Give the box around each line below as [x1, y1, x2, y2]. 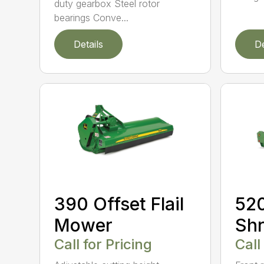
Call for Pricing [54, 236, 153, 253]
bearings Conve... [54, 11, 129, 24]
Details [74, 38, 104, 50]
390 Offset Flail [54, 193, 184, 215]
